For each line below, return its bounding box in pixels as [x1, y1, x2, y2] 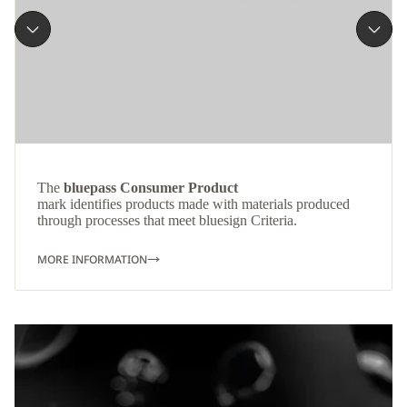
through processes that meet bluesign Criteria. [37, 213, 297, 229]
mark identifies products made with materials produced [37, 196, 350, 213]
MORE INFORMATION [37, 252, 147, 268]
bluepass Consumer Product [60, 180, 238, 196]
